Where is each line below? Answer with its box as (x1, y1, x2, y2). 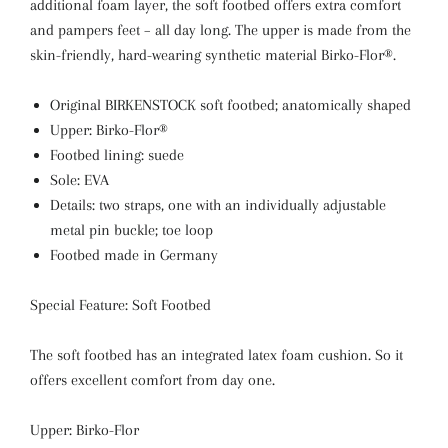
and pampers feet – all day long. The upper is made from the (30, 21, 411, 39)
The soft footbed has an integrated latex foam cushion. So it (30, 346, 403, 364)
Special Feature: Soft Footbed (30, 296, 211, 314)
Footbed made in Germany (50, 246, 218, 264)
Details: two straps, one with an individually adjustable (50, 196, 386, 214)
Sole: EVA (50, 171, 109, 189)
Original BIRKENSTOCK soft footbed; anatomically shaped (50, 96, 411, 114)
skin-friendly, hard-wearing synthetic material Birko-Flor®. (30, 46, 396, 64)
